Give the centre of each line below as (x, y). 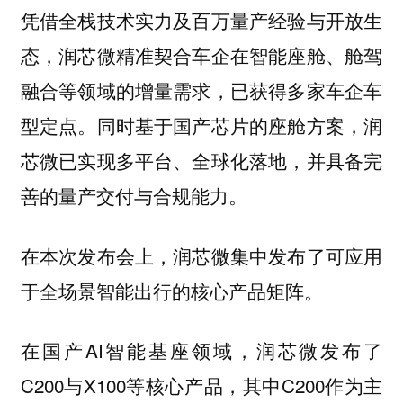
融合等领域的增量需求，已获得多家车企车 (201, 90)
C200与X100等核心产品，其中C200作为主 (201, 385)
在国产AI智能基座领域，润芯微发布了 (201, 350)
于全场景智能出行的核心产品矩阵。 (171, 290)
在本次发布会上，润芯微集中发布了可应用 (201, 255)
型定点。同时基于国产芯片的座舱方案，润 (201, 125)
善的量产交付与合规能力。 (134, 196)
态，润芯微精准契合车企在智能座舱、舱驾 (201, 55)
